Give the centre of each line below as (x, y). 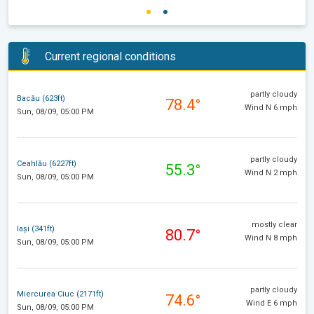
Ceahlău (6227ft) (47, 163)
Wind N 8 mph (271, 238)
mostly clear (274, 225)
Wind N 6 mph (271, 108)
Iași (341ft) (36, 228)
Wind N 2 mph (271, 173)
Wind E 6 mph (272, 303)
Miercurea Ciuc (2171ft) (60, 294)
